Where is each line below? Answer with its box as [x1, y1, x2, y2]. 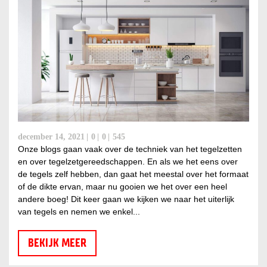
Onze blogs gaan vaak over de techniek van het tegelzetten [18, 144, 242, 154]
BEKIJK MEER [28, 236, 86, 250]
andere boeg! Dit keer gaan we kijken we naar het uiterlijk [18, 194, 234, 204]
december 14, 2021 [18, 132, 85, 142]
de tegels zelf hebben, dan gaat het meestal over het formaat [18, 169, 249, 179]
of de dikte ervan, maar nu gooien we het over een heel [18, 182, 227, 192]
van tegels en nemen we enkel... [18, 207, 140, 217]
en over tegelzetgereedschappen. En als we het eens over [18, 157, 238, 167]
